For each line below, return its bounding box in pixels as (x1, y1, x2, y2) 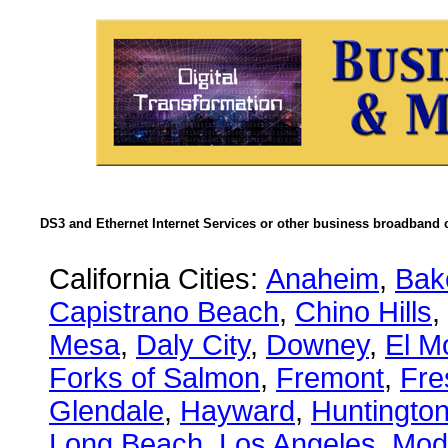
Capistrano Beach (49, 296, 279, 328)
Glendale (49, 395, 164, 427)
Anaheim (266, 263, 379, 295)
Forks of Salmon (49, 362, 260, 394)
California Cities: (49, 263, 266, 295)
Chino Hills (295, 296, 432, 328)
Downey (266, 329, 369, 361)
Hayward (180, 395, 295, 427)
